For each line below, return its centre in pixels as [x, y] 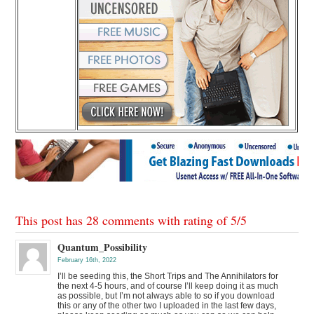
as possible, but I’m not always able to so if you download [166, 295]
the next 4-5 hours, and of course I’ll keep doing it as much [168, 286]
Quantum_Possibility [103, 247]
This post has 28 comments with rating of [123, 220]
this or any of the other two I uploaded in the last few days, [167, 305]
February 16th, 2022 [87, 260]
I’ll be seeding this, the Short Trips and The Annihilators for [168, 276]
